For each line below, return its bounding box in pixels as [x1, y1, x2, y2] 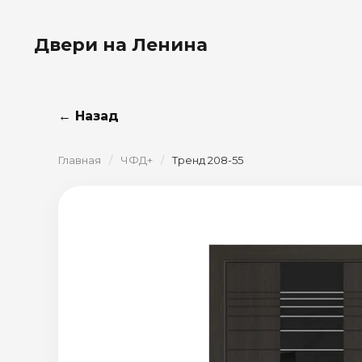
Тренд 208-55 [172, 154, 243, 166]
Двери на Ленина [34, 33, 208, 56]
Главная [58, 154, 101, 166]
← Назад [58, 108, 119, 124]
